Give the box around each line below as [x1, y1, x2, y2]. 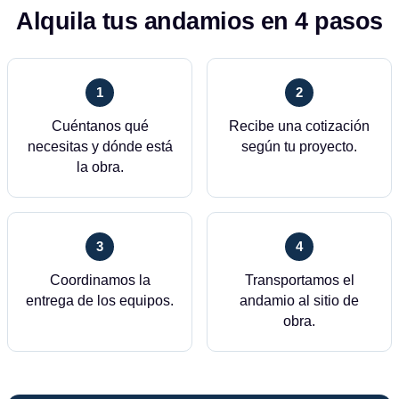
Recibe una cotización [229, 118, 370, 134]
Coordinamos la [49, 273, 151, 288]
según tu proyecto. [241, 139, 357, 154]
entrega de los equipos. [26, 293, 174, 308]
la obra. [76, 159, 124, 175]
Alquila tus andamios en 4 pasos [16, 8, 383, 35]
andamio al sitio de [240, 293, 359, 308]
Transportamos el [244, 273, 354, 288]
